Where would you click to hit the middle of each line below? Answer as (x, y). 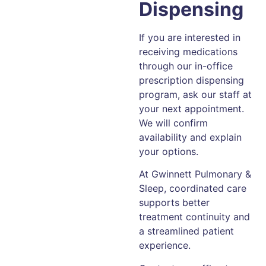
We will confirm (173, 123)
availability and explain (190, 137)
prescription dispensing (191, 80)
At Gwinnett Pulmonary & (195, 174)
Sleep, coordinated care (193, 189)
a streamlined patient (186, 231)
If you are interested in (190, 37)
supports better (174, 203)
